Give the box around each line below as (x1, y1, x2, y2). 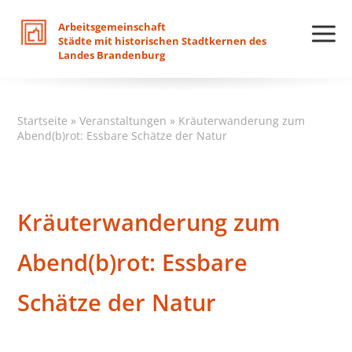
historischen (115, 34, 180, 48)
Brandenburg (97, 48, 166, 62)
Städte (58, 34, 93, 48)
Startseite (17, 113, 68, 128)
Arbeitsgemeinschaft (58, 20, 167, 34)
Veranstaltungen (79, 113, 167, 128)
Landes (58, 48, 95, 62)
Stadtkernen (181, 34, 247, 48)
